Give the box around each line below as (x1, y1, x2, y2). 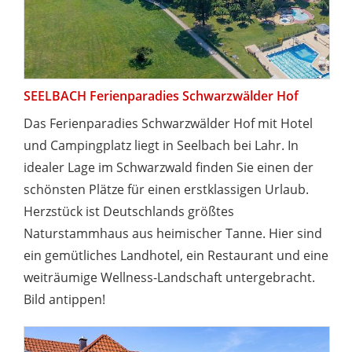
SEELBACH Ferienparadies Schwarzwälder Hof (24, 86, 299, 104)
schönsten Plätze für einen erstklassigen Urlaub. (24, 180, 309, 198)
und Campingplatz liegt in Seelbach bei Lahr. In (24, 136, 299, 154)
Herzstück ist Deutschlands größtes (24, 202, 234, 220)
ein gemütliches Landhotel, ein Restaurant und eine (24, 246, 328, 264)
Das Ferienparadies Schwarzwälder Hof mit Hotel (24, 114, 313, 132)
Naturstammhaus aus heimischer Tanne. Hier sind (24, 224, 322, 242)
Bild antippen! (24, 290, 105, 308)
